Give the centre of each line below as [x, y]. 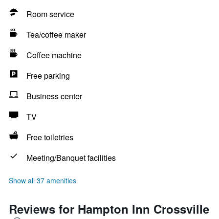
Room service [50, 14]
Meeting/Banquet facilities [71, 158]
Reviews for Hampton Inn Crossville [109, 209]
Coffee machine [54, 55]
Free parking [48, 76]
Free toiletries [50, 137]
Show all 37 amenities [43, 180]
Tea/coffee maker [56, 34]
